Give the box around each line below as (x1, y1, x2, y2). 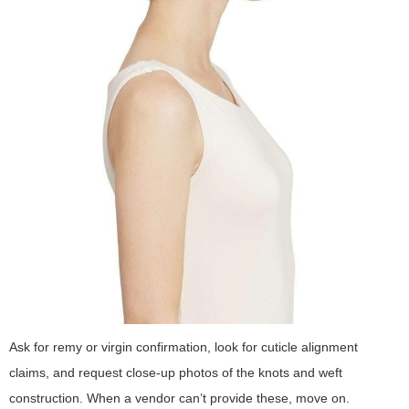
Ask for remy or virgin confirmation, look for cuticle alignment (9, 340, 358, 355)
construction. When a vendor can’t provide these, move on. (9, 391, 350, 406)
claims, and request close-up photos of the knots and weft (9, 365, 342, 381)
